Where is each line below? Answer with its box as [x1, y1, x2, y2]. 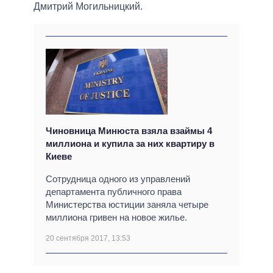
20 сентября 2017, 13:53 [46, 234, 130, 243]
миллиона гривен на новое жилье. [46, 212, 187, 223]
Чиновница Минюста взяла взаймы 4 [46, 126, 212, 136]
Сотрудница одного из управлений [46, 174, 190, 185]
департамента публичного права [46, 186, 182, 197]
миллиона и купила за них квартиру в [46, 138, 214, 149]
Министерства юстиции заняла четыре [46, 199, 208, 210]
